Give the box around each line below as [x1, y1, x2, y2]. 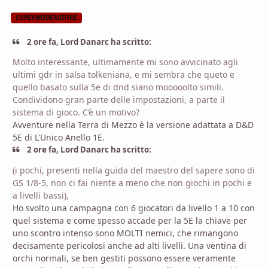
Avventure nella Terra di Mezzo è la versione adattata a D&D [13, 119, 254, 131]
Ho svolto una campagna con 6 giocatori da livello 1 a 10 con [13, 202, 255, 214]
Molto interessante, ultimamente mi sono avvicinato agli [13, 56, 238, 68]
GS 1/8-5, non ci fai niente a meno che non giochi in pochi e [13, 176, 252, 188]
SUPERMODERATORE [16, 13, 78, 22]
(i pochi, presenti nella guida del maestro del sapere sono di [13, 164, 255, 176]
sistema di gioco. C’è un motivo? [13, 106, 139, 118]
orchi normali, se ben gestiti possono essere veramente [13, 252, 236, 264]
